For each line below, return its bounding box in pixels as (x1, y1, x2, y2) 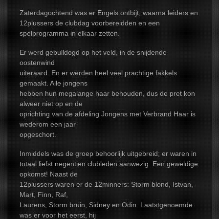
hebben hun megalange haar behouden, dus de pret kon (20, 89, 195, 98)
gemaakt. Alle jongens (20, 79, 88, 88)
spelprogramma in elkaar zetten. (20, 29, 120, 38)
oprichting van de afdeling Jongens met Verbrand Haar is (20, 110, 196, 118)
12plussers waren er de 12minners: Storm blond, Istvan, (20, 180, 193, 189)
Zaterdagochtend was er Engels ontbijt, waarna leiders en (20, 9, 198, 17)
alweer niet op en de (20, 100, 83, 108)
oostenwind (20, 59, 55, 67)
